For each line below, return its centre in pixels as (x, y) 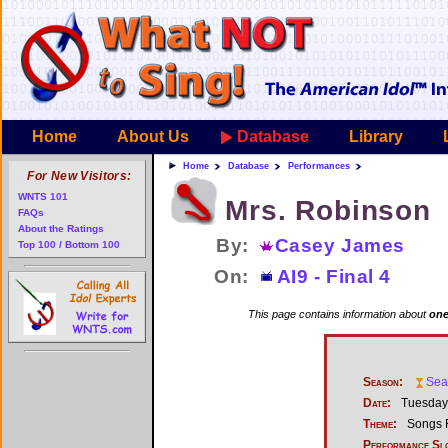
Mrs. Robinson (328, 210)
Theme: (380, 423)
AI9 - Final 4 (334, 276)
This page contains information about (338, 314)
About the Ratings (61, 228)
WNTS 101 (43, 196)
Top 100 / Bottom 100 (69, 244)
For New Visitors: (79, 176)
